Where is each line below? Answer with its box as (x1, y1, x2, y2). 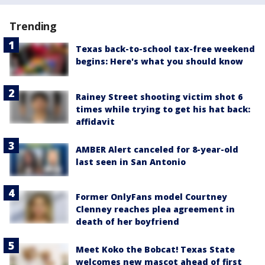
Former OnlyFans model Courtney (76, 190, 227, 202)
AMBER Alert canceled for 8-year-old (76, 143, 238, 155)
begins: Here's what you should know (76, 56, 243, 67)
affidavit (76, 115, 115, 127)
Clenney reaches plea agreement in (76, 203, 235, 215)
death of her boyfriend (76, 215, 179, 227)
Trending (9, 19, 57, 34)
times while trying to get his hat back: (76, 103, 250, 115)
